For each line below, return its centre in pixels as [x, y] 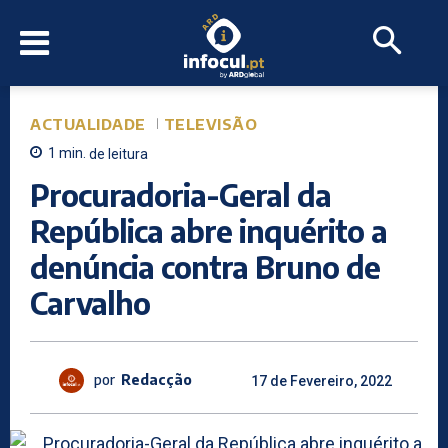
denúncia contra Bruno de [205, 266]
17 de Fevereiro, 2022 [321, 380]
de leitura [118, 153]
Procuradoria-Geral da [180, 194]
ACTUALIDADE [88, 124]
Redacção [156, 380]
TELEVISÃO [210, 124]
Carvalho [90, 302]
